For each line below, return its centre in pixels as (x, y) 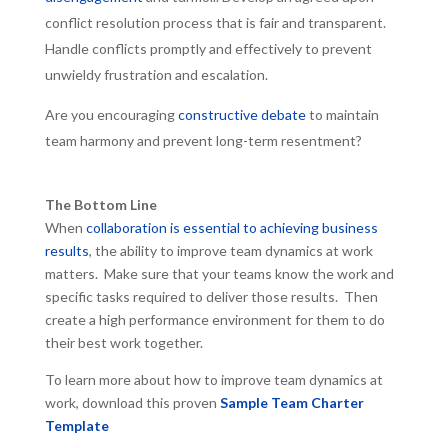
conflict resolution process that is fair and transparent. (216, 22)
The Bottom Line (100, 204)
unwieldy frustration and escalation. (156, 74)
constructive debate (241, 114)
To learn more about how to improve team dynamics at (213, 379)
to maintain (342, 114)
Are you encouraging (111, 114)
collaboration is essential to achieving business (231, 227)
